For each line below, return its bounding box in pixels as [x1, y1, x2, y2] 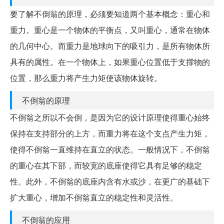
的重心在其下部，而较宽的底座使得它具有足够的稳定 [10, 159, 202, 171]
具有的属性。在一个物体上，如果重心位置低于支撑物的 [10, 56, 210, 68]
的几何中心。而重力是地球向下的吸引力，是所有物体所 [10, 40, 210, 52]
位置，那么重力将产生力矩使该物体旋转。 [10, 72, 162, 84]
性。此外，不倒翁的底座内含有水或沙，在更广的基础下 [10, 175, 210, 187]
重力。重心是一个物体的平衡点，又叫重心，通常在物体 [10, 24, 210, 36]
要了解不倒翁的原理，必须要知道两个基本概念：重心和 [10, 8, 210, 20]
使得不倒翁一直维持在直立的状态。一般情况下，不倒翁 [10, 143, 210, 155]
